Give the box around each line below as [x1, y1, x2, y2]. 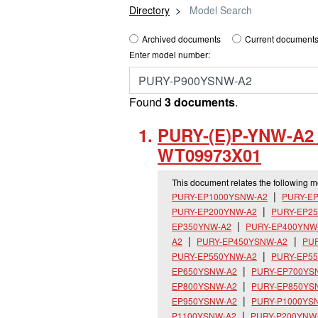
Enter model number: [129, 48, 210, 60]
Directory [129, 3, 170, 17]
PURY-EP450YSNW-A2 [197, 235, 288, 247]
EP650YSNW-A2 [172, 265, 237, 277]
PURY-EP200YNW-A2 [172, 205, 257, 217]
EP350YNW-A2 [172, 220, 231, 232]
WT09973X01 [158, 143, 261, 167]
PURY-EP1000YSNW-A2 [172, 190, 268, 202]
